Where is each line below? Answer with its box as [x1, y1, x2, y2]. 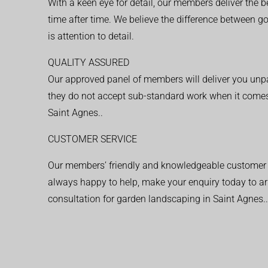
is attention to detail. [48, 30, 134, 42]
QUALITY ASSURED [48, 56, 129, 68]
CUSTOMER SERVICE [48, 133, 137, 145]
